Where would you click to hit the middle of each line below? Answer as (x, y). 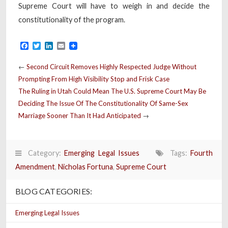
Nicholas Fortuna (85, 166)
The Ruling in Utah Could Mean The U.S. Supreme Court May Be (112, 91)
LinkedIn (68, 46)
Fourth (202, 153)
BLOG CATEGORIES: (54, 191)
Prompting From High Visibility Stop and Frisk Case (94, 79)
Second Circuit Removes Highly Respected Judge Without (111, 66)
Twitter (54, 46)
